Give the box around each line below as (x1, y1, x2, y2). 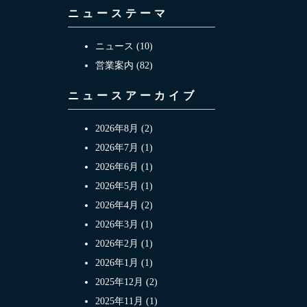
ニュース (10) (95, 40, 153, 51)
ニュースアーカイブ (67, 89, 197, 101)
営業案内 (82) (95, 60, 153, 71)
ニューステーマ (67, 7, 169, 19)
